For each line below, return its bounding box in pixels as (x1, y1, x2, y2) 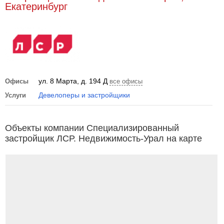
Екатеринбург (5, 1, 67, 12)
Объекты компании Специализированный (5, 123, 179, 133)
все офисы (109, 77, 142, 85)
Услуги (5, 91, 26, 99)
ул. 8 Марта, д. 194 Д (38, 77, 107, 85)
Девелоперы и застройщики (38, 91, 130, 99)
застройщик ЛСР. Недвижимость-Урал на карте (5, 133, 202, 143)
